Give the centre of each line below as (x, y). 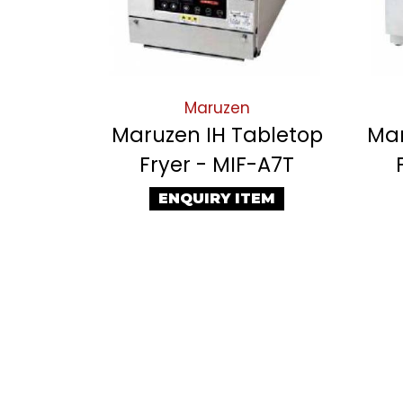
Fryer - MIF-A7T (217, 165)
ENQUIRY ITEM (217, 199)
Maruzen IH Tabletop (217, 135)
